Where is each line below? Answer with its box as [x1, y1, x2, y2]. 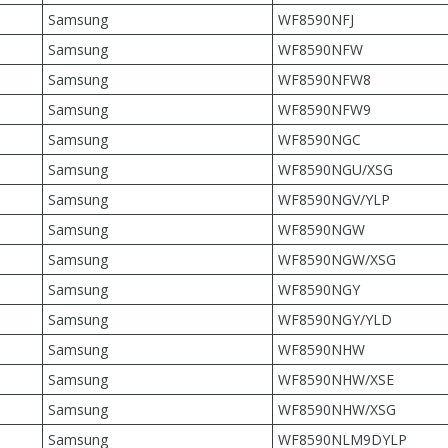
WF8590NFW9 [278, 100, 371, 119]
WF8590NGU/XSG [278, 160, 393, 179]
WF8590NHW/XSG [278, 400, 396, 419]
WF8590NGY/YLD [278, 310, 392, 329]
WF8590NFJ [278, 10, 354, 29]
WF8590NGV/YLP [278, 190, 390, 209]
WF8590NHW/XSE [278, 370, 394, 389]
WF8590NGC [278, 130, 361, 149]
